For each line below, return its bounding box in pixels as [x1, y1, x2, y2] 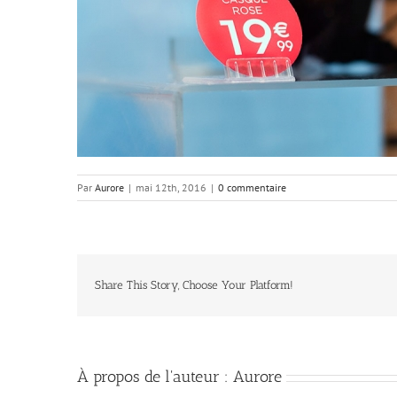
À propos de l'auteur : [77, 367, 233, 386]
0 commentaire [218, 181, 286, 194]
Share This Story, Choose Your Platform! [95, 278, 293, 292]
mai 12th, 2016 [136, 181, 206, 194]
